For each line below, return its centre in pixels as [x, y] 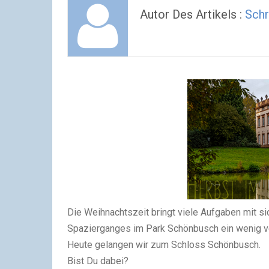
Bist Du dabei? [98, 261]
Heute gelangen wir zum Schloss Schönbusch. [164, 245]
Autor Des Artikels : [192, 14]
